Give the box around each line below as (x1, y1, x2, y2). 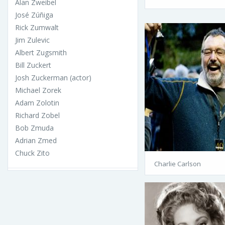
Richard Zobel (15, 110, 60, 120)
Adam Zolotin (15, 97, 59, 107)
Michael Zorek (15, 85, 61, 95)
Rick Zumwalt (15, 22, 59, 32)
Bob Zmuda (15, 123, 54, 133)
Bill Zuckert (15, 60, 51, 70)
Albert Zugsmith (15, 47, 67, 57)
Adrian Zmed (15, 135, 57, 145)
